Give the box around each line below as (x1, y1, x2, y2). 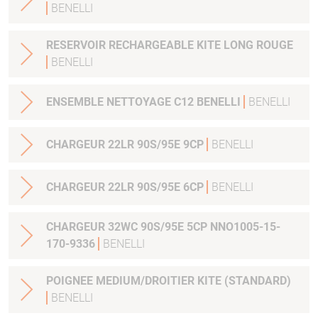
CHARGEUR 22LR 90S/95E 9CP (46, 138, 207, 152)
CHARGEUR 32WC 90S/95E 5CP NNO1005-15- (46, 220, 280, 234)
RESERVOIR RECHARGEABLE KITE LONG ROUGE (256, 38, 293, 53)
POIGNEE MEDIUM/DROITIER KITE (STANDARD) (224, 274, 291, 288)
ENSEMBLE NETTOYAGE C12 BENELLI (46, 95, 243, 109)
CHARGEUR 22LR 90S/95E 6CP (46, 180, 207, 194)
